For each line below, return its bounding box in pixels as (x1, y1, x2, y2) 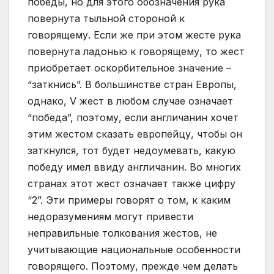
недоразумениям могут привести (28, 210, 193, 223)
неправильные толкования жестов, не (28, 227, 217, 240)
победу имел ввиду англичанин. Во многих (28, 161, 241, 174)
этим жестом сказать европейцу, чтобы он (28, 128, 242, 141)
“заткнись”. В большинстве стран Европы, (28, 78, 237, 91)
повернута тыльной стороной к (28, 12, 185, 25)
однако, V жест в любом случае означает (28, 95, 233, 108)
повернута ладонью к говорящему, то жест (28, 45, 245, 58)
